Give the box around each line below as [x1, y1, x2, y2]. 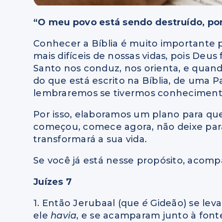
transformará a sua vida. [33, 134, 147, 145]
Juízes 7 [33, 176, 72, 188]
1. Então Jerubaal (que [33, 198, 142, 209]
